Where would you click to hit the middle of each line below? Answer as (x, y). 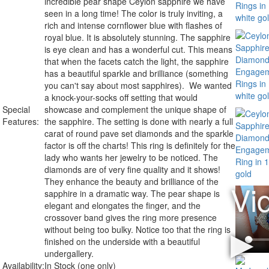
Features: (21, 121)
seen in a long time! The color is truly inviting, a (134, 13)
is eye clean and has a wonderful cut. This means (138, 49)
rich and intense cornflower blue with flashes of (133, 25)
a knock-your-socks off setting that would (121, 97)
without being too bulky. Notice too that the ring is (138, 229)
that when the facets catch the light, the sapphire (137, 61)
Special (16, 109)
